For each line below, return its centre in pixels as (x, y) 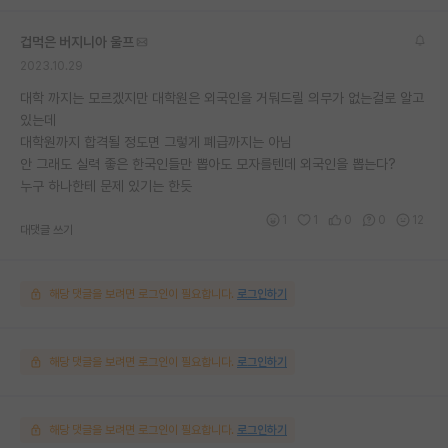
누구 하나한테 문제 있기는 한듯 (106, 185)
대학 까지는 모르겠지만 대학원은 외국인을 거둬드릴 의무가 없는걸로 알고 (222, 97)
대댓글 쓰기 (46, 229)
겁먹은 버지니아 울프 (77, 41)
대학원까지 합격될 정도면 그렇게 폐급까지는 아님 (156, 141)
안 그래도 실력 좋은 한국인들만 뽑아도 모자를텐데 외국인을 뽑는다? (208, 163)
